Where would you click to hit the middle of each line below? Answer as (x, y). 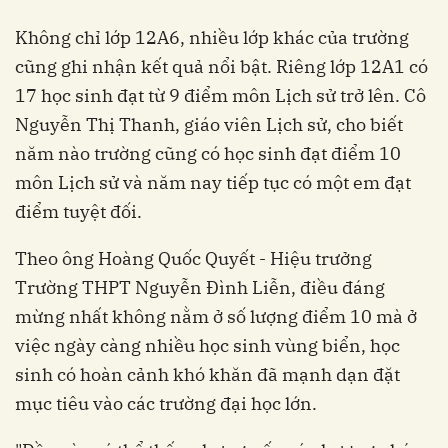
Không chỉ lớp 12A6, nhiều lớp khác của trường (212, 38)
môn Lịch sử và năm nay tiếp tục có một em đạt (213, 183)
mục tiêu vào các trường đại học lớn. (166, 404)
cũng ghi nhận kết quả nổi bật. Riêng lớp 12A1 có (221, 67)
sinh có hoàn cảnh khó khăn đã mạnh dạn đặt (207, 375)
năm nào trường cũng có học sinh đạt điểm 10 (208, 154)
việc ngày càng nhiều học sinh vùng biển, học (207, 346)
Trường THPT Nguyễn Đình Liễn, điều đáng (200, 288)
